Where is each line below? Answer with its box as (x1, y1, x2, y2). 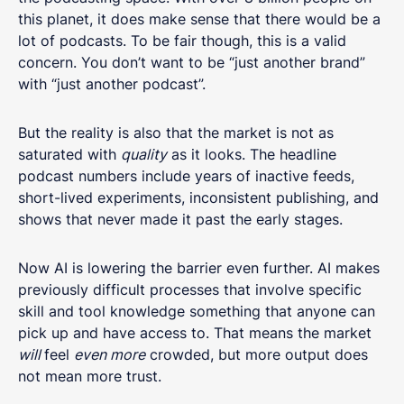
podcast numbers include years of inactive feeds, (18, 167, 354, 186)
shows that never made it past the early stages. (18, 210, 343, 229)
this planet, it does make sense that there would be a (18, 10, 381, 29)
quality (121, 145, 167, 164)
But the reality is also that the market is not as (18, 124, 334, 142)
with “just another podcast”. (18, 75, 210, 94)
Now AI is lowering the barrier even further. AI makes (18, 259, 380, 278)
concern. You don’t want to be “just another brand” (18, 53, 365, 72)
